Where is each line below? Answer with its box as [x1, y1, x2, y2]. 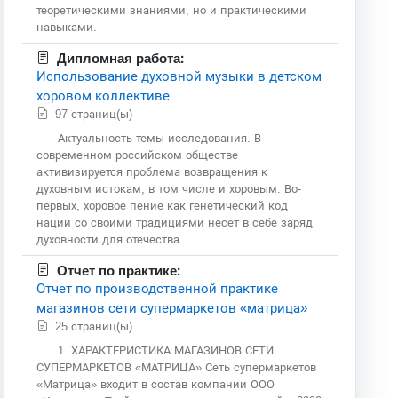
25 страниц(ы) [55, 319, 137, 333]
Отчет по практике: [57, 260, 181, 281]
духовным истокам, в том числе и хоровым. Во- [36, 181, 302, 195]
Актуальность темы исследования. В [58, 131, 262, 145]
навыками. [36, 20, 98, 34]
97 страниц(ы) [55, 107, 137, 121]
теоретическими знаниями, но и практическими [36, 3, 307, 17]
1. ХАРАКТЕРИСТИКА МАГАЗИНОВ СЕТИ [58, 343, 275, 357]
